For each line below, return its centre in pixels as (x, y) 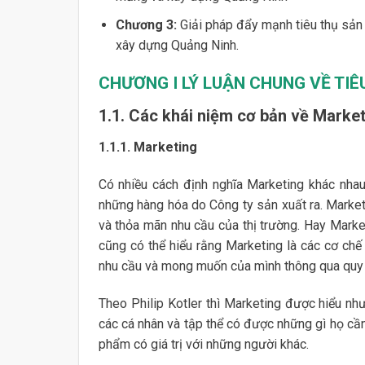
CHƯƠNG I (140, 83)
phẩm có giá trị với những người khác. (203, 344)
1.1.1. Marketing (147, 147)
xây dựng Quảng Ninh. (177, 45)
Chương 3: (146, 24)
